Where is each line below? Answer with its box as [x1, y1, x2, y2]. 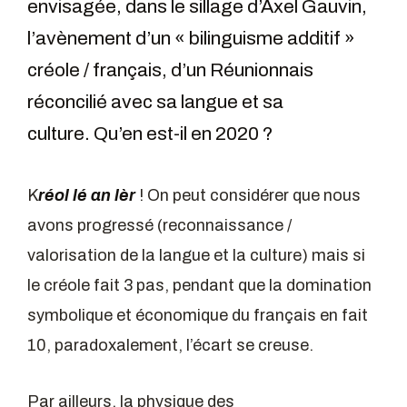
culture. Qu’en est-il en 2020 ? [27, 124, 273, 144]
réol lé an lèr [38, 186, 135, 204]
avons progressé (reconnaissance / [27, 216, 292, 234]
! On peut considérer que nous [135, 186, 361, 204]
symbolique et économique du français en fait [27, 306, 368, 324]
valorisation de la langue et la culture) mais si [27, 246, 365, 264]
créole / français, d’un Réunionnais [27, 60, 313, 81]
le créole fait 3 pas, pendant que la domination [27, 276, 372, 294]
